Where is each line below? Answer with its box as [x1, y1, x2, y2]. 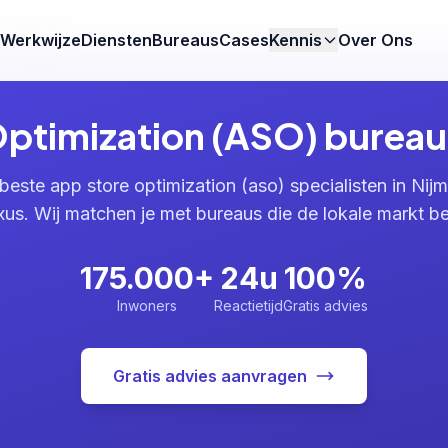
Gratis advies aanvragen [113, 366, 307, 386]
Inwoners [117, 297, 177, 314]
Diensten [81, 30, 153, 50]
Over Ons [338, 30, 414, 50]
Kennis [269, 30, 323, 50]
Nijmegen [4, 17, 71, 34]
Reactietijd [214, 297, 283, 314]
